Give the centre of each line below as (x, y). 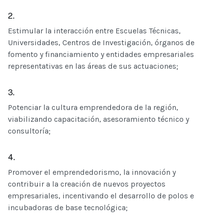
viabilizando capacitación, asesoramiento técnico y (98, 119)
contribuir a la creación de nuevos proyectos (87, 184)
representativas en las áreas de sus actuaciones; (93, 66)
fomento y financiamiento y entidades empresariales (101, 54)
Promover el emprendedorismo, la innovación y (92, 172)
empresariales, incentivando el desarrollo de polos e (101, 195)
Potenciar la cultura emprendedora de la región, (93, 107)
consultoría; (29, 131)
